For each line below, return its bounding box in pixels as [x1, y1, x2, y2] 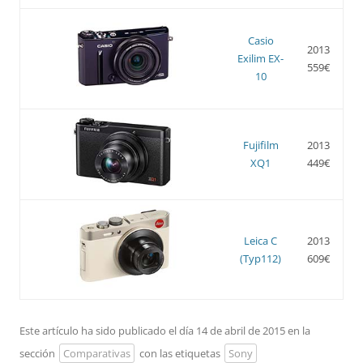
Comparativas [63, 345, 131, 361]
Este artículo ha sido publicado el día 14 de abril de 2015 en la [19, 322, 310, 338]
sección [19, 345, 58, 361]
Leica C [244, 233, 277, 248]
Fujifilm [242, 137, 279, 152]
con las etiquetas [136, 345, 223, 361]
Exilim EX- [237, 50, 284, 66]
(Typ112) [240, 250, 281, 266]
